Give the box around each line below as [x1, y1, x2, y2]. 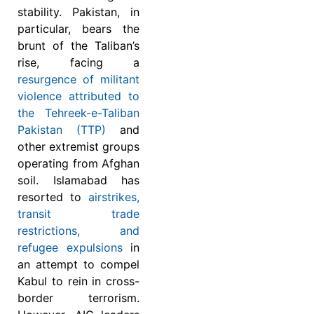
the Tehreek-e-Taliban [18, 106, 139, 121]
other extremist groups [18, 139, 139, 154]
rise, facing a [18, 55, 139, 70]
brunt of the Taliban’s [18, 39, 139, 53]
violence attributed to [18, 89, 139, 104]
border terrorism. [18, 291, 139, 306]
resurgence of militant [18, 72, 139, 87]
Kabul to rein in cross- [18, 274, 139, 289]
